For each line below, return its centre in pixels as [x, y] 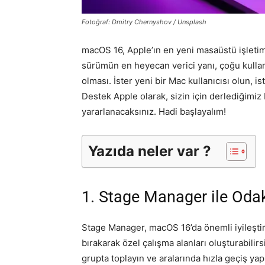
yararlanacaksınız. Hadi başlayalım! [154, 112]
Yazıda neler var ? [150, 151]
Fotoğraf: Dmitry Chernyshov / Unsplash [144, 22]
